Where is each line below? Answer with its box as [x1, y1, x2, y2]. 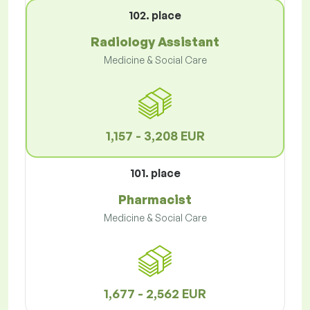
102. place [129, 8, 181, 23]
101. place [129, 166, 181, 181]
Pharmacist [118, 192, 192, 208]
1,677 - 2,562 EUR [104, 286, 206, 302]
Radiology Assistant [91, 34, 219, 50]
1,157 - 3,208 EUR [105, 128, 205, 144]
